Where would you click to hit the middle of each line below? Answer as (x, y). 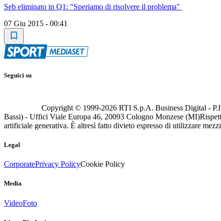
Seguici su (18, 75)
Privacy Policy (58, 164)
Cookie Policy (103, 164)
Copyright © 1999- (71, 108)
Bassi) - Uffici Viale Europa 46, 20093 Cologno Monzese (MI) (102, 116)
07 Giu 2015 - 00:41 (36, 23)
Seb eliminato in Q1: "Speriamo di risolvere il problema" (93, 6)
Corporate (19, 164)
